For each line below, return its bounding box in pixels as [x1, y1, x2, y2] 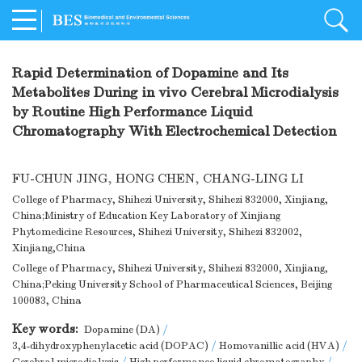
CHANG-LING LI [203, 171, 304, 187]
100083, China [12, 294, 82, 308]
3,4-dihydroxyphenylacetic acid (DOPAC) [12, 339, 208, 353]
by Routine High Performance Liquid [12, 103, 253, 121]
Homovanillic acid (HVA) [219, 339, 339, 353]
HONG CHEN [116, 171, 195, 187]
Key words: [12, 322, 82, 337]
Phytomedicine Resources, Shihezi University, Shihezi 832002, [12, 225, 302, 239]
